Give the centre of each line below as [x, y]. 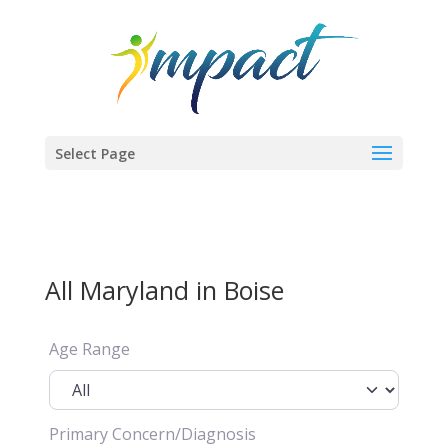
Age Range [89, 349]
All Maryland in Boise [164, 290]
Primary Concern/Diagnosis [152, 434]
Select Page [94, 153]
